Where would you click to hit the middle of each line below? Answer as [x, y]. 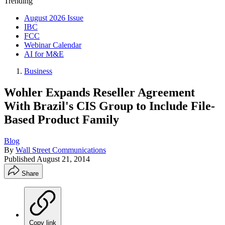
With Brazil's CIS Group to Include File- [109, 106]
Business [38, 71]
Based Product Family [62, 119]
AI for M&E [44, 54]
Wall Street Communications [61, 150]
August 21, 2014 [63, 159]
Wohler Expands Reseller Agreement [99, 92]
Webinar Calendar [53, 45]
